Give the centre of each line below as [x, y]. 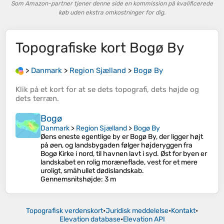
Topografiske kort [72, 48]
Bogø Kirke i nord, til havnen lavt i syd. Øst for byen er [124, 154]
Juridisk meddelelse [137, 211]
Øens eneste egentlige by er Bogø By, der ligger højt [122, 137]
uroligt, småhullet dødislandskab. [92, 171]
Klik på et [32, 90]
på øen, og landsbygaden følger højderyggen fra [116, 145]
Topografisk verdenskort [64, 211]
